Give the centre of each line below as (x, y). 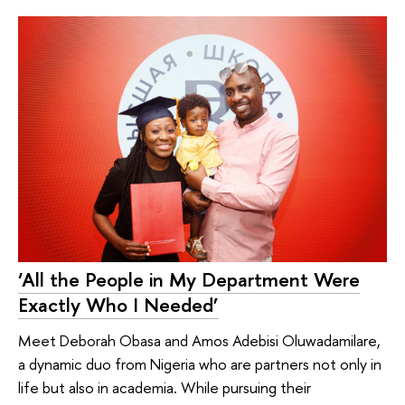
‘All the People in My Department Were (189, 279)
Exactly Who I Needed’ (118, 304)
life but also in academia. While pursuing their (165, 388)
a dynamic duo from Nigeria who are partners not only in (200, 364)
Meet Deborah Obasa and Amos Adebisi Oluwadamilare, (199, 341)
